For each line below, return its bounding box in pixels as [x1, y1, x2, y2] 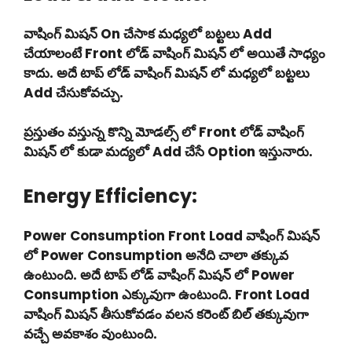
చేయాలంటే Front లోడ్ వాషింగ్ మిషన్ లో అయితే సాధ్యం [24, 43, 325, 63]
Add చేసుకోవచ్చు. [24, 82, 123, 102]
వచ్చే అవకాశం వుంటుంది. [24, 324, 157, 343]
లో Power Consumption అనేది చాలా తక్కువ [24, 245, 288, 265]
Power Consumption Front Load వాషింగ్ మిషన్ [24, 225, 320, 245]
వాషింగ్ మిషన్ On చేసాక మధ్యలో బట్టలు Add [24, 24, 272, 43]
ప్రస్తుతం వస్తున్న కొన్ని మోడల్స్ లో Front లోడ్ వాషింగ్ [24, 123, 304, 141]
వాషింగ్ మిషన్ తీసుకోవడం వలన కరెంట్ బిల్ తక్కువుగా [24, 304, 309, 324]
